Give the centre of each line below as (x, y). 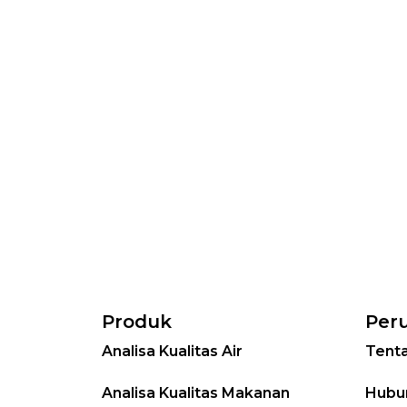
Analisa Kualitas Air (172, 351)
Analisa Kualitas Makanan (196, 392)
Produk (137, 321)
